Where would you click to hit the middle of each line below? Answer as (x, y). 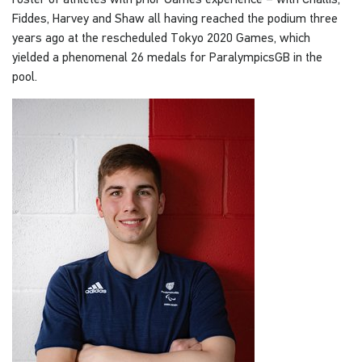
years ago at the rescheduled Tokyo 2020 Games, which (161, 38)
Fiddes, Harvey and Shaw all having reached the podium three (175, 18)
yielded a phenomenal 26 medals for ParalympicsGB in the (167, 57)
